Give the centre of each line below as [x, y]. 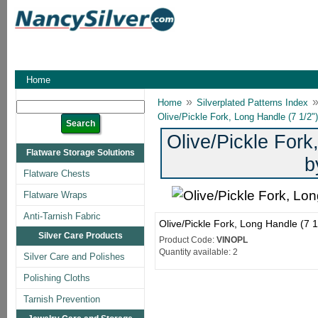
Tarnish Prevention [62, 299]
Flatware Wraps [55, 195]
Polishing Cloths [57, 278]
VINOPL [232, 240]
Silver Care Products [80, 236]
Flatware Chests [57, 174]
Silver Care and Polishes [74, 257]
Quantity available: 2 [198, 252]
